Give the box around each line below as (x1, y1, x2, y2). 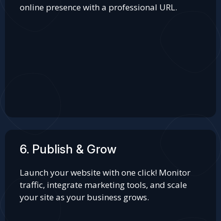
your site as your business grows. (20, 191, 149, 203)
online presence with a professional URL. (20, 1, 177, 13)
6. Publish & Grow (20, 142, 116, 156)
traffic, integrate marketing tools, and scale (20, 179, 187, 190)
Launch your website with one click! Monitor (20, 167, 190, 178)
